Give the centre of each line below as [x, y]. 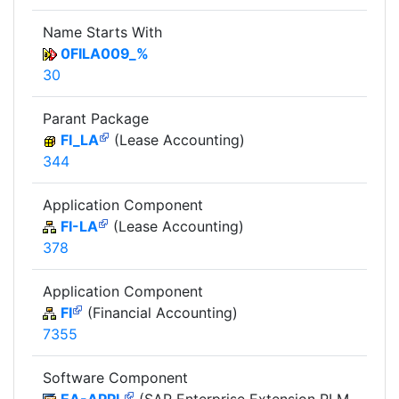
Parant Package [96, 118]
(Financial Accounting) [160, 312]
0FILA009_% [105, 53]
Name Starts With [102, 32]
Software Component [115, 377]
